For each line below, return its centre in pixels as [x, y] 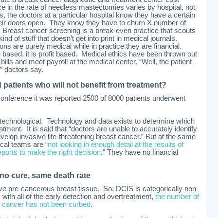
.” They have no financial [139, 152]
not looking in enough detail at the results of [116, 145]
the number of [177, 197]
